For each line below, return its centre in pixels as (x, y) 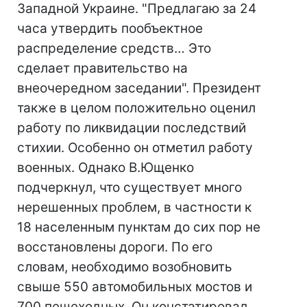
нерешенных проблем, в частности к (134, 207)
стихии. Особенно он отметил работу (135, 148)
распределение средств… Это (114, 48)
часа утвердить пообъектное (110, 28)
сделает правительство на (102, 68)
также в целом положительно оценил (136, 108)
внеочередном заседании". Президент (139, 88)
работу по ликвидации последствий (132, 128)
